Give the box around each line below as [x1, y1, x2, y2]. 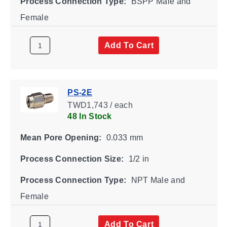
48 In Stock [67, 111, 112, 121]
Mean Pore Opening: [20, 133, 101, 142]
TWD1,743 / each [67, 100, 133, 109]
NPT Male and [128, 175, 185, 184]
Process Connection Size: [20, 154, 124, 163]
